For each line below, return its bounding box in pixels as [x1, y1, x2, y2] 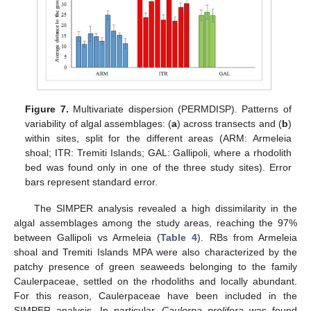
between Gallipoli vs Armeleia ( [14, 231, 160, 243]
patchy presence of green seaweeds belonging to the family [14, 260, 297, 272]
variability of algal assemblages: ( [25, 117, 172, 129]
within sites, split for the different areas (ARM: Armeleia [25, 132, 292, 144]
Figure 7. [25, 103, 69, 115]
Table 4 [160, 231, 198, 243]
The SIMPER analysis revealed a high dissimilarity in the [33, 202, 297, 214]
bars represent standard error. [25, 176, 158, 187]
